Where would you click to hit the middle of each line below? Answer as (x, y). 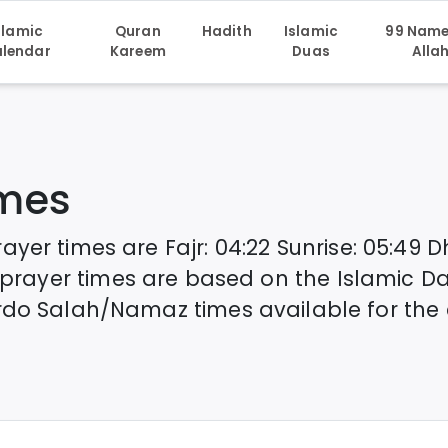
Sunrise (314, 248)
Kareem (137, 52)
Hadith (226, 32)
